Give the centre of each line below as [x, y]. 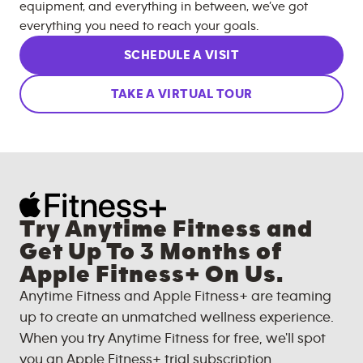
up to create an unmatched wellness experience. [177, 317]
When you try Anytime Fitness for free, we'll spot [173, 338]
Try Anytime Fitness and [166, 229]
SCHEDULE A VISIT [181, 55]
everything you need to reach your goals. [139, 26]
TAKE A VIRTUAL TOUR [181, 94]
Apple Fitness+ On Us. [152, 274]
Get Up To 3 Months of [151, 252]
